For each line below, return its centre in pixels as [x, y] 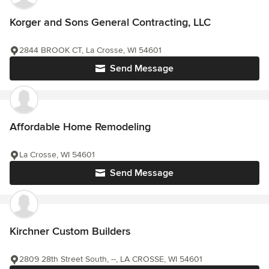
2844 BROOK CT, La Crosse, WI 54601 [90, 50]
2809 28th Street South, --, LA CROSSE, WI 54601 [111, 259]
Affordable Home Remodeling [80, 127]
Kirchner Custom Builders [70, 231]
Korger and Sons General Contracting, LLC [110, 23]
